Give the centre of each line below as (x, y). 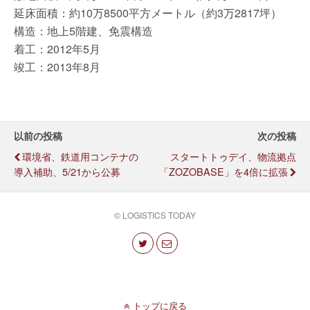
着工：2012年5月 (57, 49)
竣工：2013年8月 (57, 67)
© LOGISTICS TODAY (155, 215)
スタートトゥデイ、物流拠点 (233, 156)
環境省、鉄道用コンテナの (80, 156)
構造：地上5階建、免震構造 (83, 31)
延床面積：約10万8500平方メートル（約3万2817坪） (148, 13)
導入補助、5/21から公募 (67, 171)
